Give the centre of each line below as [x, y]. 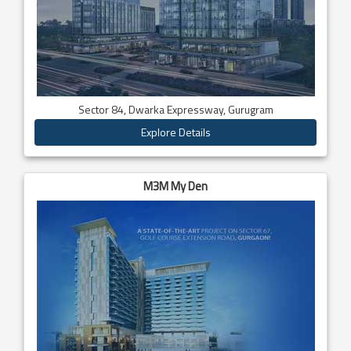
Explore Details [175, 132]
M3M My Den [175, 186]
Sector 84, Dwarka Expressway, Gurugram [175, 109]
